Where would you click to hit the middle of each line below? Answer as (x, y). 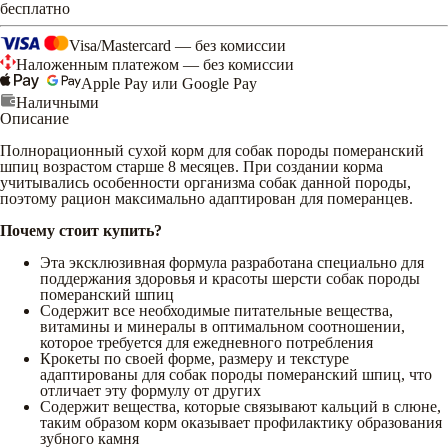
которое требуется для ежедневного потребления (206, 342)
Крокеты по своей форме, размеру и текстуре (194, 358)
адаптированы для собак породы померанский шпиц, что (236, 374)
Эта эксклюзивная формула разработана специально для (232, 262)
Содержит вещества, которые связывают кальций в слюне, (240, 406)
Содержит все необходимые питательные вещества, (216, 310)
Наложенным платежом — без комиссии (155, 64)
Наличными (57, 102)
